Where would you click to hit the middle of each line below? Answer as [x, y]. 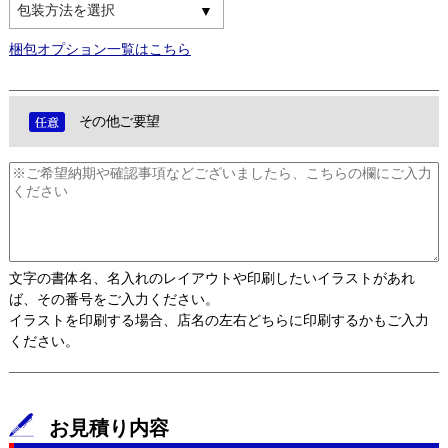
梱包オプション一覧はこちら [99, 49]
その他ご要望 [119, 121]
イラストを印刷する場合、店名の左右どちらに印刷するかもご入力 [218, 320]
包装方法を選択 [65, 10]
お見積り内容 [108, 428]
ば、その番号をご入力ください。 [113, 299]
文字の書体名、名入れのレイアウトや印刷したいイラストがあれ [211, 278]
